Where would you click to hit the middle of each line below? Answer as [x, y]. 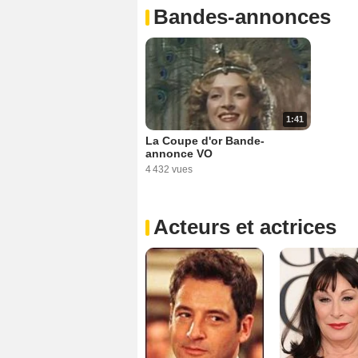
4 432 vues [169, 169]
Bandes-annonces [242, 16]
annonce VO [179, 153]
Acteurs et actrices [245, 227]
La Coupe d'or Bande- [205, 140]
